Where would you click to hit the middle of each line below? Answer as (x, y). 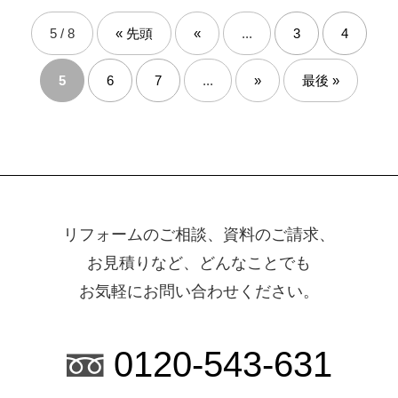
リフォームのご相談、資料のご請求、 (199, 235)
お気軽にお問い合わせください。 (199, 291)
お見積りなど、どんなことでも (199, 263)
